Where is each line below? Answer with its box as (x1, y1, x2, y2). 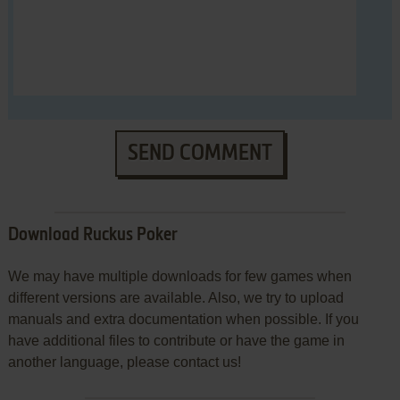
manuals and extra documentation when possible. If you (7, 312, 359, 328)
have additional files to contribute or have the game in (7, 333, 345, 349)
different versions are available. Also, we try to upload (7, 290, 344, 306)
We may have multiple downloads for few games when (7, 269, 352, 285)
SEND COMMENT (127, 143, 272, 165)
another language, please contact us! (7, 354, 241, 371)
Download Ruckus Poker (7, 227, 178, 246)
